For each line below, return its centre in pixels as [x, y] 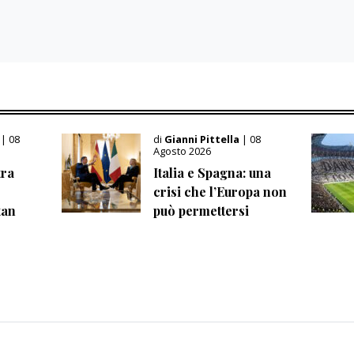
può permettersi [201, 210]
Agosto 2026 [182, 151]
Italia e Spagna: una [212, 172]
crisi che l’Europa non [220, 191]
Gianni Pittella [203, 139]
